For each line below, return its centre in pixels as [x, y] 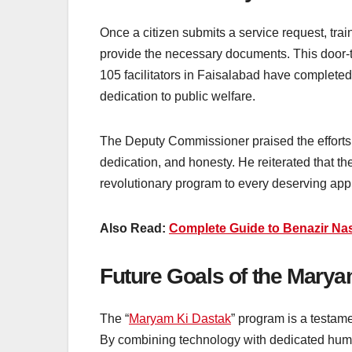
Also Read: [134, 229]
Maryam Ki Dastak [180, 319]
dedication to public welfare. [178, 97]
